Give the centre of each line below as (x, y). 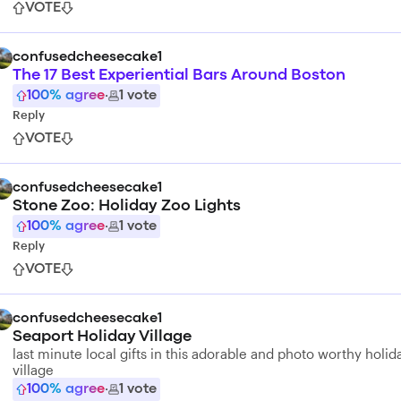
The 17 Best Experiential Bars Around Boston (179, 76)
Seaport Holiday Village (102, 337)
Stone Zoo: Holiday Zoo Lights (127, 206)
